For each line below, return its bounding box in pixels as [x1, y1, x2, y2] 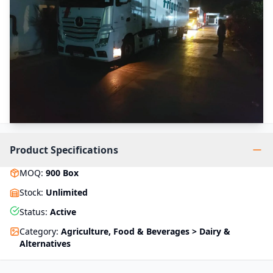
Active [50, 206, 76, 218]
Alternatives [19, 238, 71, 250]
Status [19, 206, 45, 218]
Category [19, 225, 56, 238]
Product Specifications [10, 143, 118, 157]
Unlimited [46, 186, 88, 199]
